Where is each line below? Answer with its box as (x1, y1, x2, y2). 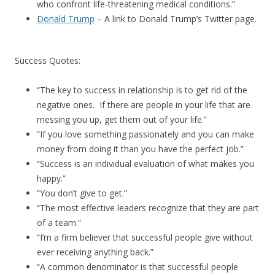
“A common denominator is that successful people (37, 260, 238, 273)
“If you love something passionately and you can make (37, 128, 254, 140)
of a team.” (37, 216, 81, 228)
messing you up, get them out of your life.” (37, 113, 207, 125)
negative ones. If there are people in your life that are (37, 98, 250, 110)
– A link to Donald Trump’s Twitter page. (95, 12, 257, 25)
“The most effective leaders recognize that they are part (37, 201, 259, 214)
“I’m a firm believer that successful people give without (37, 231, 253, 243)
